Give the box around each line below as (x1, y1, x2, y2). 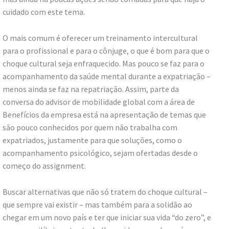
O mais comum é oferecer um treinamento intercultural (3, 33, 198, 43)
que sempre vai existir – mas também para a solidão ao (3, 199, 192, 210)
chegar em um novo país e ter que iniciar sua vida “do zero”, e (3, 212, 211, 223)
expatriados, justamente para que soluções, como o (3, 135, 182, 146)
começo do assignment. (3, 161, 86, 171)
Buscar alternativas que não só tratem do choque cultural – (3, 187, 208, 197)
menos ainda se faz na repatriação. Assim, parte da (3, 84, 179, 95)
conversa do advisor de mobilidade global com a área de (3, 97, 195, 107)
